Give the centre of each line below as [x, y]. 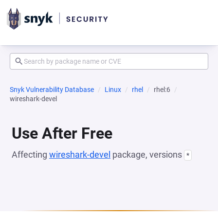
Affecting [30, 154]
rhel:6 [162, 90]
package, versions [147, 154]
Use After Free [62, 133]
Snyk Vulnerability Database [52, 90]
